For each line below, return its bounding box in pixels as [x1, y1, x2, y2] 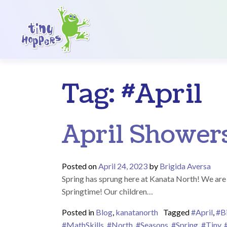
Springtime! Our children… [62, 186, 153, 196]
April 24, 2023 [98, 161, 147, 171]
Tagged [163, 207, 191, 217]
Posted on [62, 161, 98, 171]
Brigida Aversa [160, 161, 211, 171]
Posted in [62, 207, 96, 217]
